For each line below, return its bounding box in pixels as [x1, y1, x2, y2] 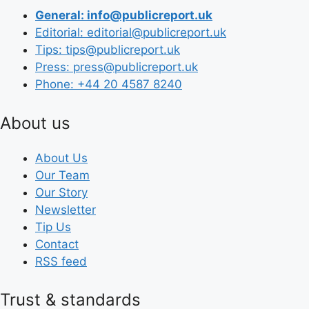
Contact [35, 237, 79, 251]
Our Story [35, 185, 88, 199]
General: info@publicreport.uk [35, 8, 212, 23]
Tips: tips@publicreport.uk [35, 43, 180, 57]
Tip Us [35, 219, 71, 234]
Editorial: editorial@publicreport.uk [35, 26, 226, 40]
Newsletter [35, 202, 96, 217]
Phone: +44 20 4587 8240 [35, 77, 182, 92]
